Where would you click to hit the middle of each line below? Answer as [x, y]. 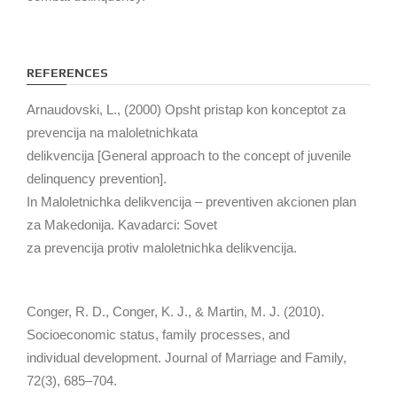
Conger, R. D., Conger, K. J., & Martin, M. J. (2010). [175, 311]
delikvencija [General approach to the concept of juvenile [189, 155]
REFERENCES [67, 72]
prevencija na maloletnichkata [112, 132]
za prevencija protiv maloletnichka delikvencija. [162, 247]
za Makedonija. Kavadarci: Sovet [122, 224]
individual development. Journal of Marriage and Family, [187, 357]
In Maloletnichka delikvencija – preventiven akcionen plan [191, 201]
